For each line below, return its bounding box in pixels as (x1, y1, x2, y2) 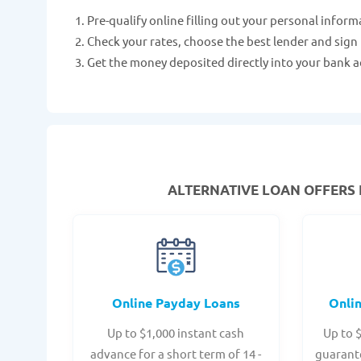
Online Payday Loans (111, 294, 240, 312)
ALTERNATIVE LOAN (168, 181, 301, 199)
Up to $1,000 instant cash (107, 325, 245, 341)
